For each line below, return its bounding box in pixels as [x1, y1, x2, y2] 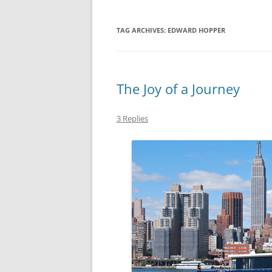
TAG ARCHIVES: [117, 25, 168, 35]
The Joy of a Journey [117, 80, 240, 98]
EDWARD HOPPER [168, 25, 225, 35]
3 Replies [117, 113, 148, 124]
